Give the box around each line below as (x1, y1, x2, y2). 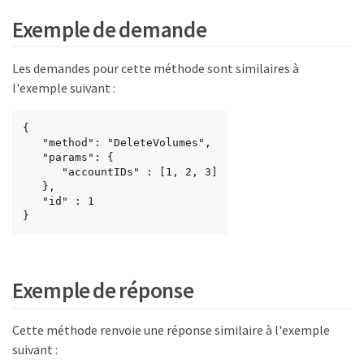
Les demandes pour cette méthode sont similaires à (12, 59, 299, 76)
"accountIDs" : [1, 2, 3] (23, 165, 62, 178)
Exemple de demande (12, 15, 207, 43)
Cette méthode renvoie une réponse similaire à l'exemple (12, 321, 330, 338)
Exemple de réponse (12, 276, 194, 305)
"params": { (23, 150, 42, 163)
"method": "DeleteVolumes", (23, 136, 42, 149)
